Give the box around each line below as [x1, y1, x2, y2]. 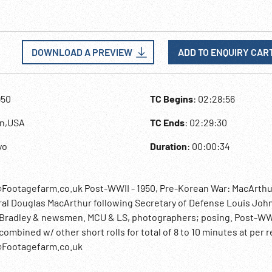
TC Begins [150, 93, 194, 104]
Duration [150, 140, 188, 152]
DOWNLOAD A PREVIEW [32, 46, 132, 58]
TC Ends [150, 117, 185, 128]
